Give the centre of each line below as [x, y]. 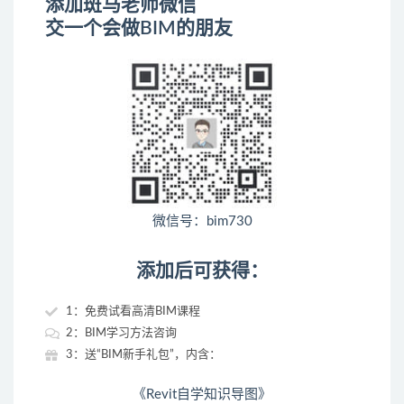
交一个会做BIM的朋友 [139, 28]
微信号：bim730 [202, 221]
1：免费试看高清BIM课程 [133, 311]
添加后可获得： [202, 271]
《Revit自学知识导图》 [202, 394]
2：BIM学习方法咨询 [121, 333]
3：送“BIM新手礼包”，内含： [143, 354]
